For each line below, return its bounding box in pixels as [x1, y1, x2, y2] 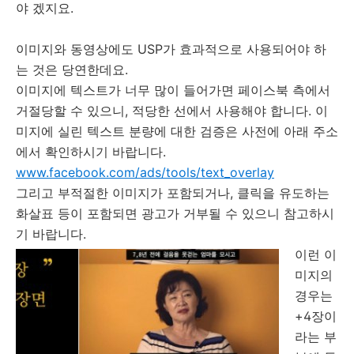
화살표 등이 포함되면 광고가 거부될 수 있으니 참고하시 [16, 205, 334, 221]
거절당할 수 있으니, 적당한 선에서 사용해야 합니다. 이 [16, 103, 328, 119]
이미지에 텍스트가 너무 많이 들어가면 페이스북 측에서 [16, 82, 330, 98]
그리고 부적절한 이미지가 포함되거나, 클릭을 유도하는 [16, 185, 330, 201]
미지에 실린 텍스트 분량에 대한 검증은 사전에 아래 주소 [16, 123, 338, 139]
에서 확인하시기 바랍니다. [16, 144, 166, 160]
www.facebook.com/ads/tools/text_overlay [16, 164, 274, 180]
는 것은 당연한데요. [16, 62, 128, 77]
